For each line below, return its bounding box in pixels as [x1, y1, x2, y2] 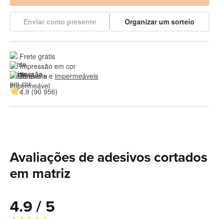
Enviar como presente [23, 16, 96, 26]
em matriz [10, 165, 70, 182]
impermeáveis [55, 70, 98, 81]
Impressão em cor [20, 61, 76, 71]
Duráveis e [20, 70, 55, 81]
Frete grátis [20, 51, 55, 61]
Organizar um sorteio [124, 16, 195, 26]
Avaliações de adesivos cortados [10, 149, 207, 166]
